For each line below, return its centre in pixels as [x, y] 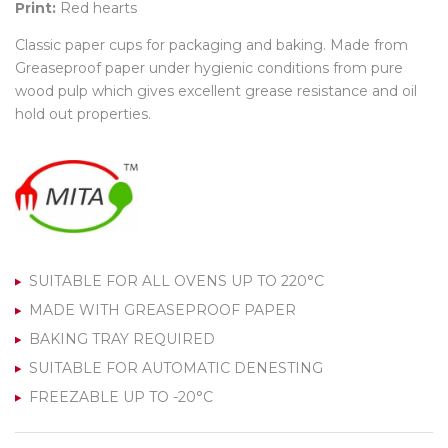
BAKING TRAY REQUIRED [122, 338]
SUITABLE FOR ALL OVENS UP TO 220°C [176, 280]
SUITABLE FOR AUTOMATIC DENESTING [176, 367]
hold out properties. [83, 113]
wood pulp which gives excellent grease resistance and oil [216, 90]
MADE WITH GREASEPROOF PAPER [162, 309]
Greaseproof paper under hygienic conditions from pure [209, 67]
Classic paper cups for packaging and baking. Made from [211, 44]
